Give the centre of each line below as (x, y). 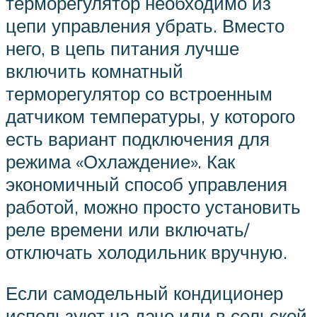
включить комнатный (94, 71)
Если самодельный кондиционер (144, 293)
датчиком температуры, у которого (150, 116)
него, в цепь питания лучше (122, 48)
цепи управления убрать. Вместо (145, 26)
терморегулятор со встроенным (139, 94)
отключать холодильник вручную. (146, 252)
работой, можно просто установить (153, 207)
